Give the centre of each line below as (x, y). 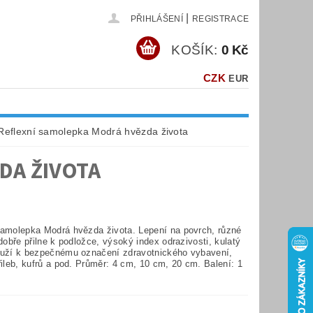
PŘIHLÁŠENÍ (156, 19)
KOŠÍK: (195, 50)
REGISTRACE (220, 19)
